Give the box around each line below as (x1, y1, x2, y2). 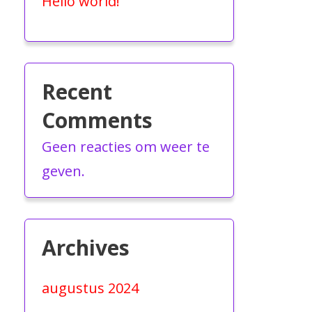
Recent (42, 77, 113, 106)
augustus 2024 (42, 278, 139, 297)
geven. (42, 161, 86, 180)
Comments (42, 105, 153, 134)
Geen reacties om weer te (42, 136, 210, 156)
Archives (42, 233, 130, 262)
